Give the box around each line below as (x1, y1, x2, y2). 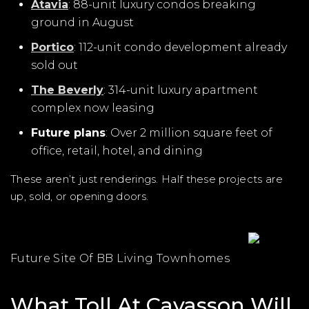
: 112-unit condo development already (74, 41, 287, 54)
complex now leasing (31, 101, 154, 114)
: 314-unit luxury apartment (103, 83, 258, 97)
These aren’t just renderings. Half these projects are (10, 172, 283, 186)
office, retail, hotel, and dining (31, 144, 203, 157)
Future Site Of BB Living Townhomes (10, 252, 230, 265)
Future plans (31, 126, 106, 139)
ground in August (31, 16, 134, 29)
